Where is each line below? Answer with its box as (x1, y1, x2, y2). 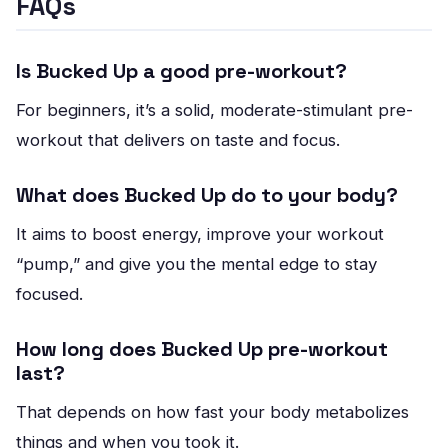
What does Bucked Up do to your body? (16, 182, 398, 208)
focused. (16, 284, 83, 304)
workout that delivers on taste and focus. (16, 130, 340, 150)
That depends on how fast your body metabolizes (16, 402, 409, 422)
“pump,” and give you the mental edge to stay (16, 254, 377, 274)
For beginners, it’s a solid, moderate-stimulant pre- (16, 100, 413, 120)
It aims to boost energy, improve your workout (16, 224, 384, 244)
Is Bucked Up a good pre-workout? (16, 58, 347, 84)
